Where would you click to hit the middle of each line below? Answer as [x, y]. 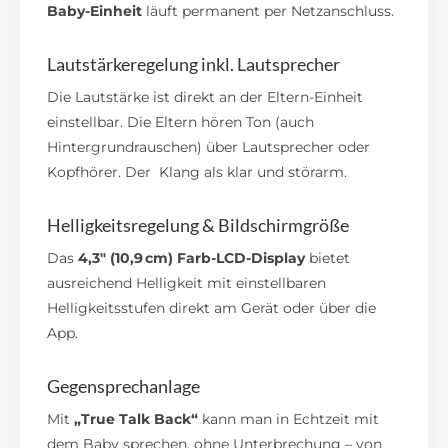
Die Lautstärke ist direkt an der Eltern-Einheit [205, 97]
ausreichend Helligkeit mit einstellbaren [187, 283]
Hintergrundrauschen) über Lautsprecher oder [209, 147]
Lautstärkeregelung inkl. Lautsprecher [194, 64]
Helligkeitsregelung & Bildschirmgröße [198, 225]
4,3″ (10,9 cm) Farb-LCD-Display [192, 258]
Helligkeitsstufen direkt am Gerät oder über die [212, 308]
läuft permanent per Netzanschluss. [268, 11]
